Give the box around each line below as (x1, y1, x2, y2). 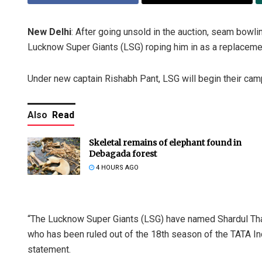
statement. (27, 243, 71, 255)
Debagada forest (89, 148, 157, 159)
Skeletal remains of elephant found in (89, 137, 242, 148)
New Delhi (27, 26, 71, 37)
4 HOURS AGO (94, 163, 139, 171)
